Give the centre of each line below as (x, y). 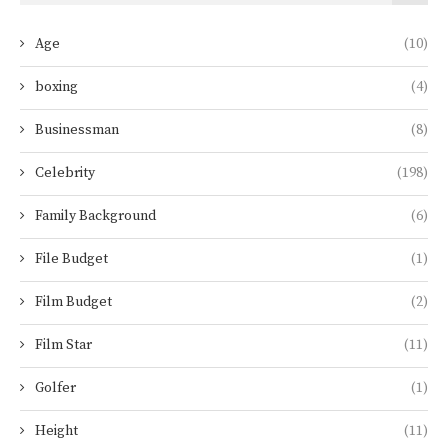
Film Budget (73, 302)
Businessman (77, 130)
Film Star (63, 345)
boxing (56, 87)
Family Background (95, 216)
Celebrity (65, 173)
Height (56, 431)
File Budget (71, 259)
